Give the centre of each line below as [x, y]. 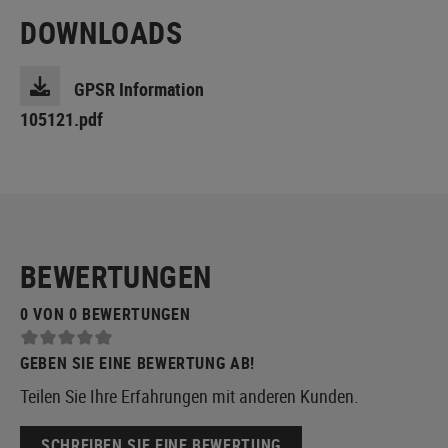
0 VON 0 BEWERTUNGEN [105, 313]
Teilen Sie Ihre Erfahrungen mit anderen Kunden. [189, 395]
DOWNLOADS [101, 32]
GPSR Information [139, 88]
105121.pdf [61, 118]
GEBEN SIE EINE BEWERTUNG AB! [137, 362]
